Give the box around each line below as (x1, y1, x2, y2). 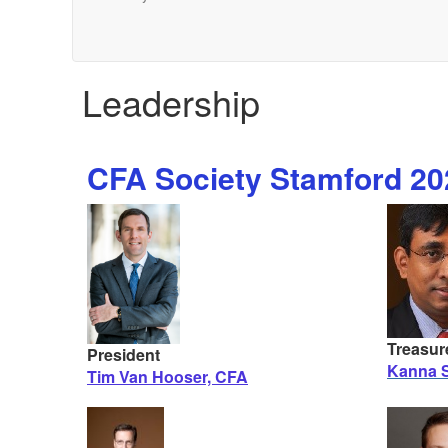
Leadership (82, 76, 260, 127)
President (87, 342, 160, 366)
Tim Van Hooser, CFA (87, 364, 248, 388)
